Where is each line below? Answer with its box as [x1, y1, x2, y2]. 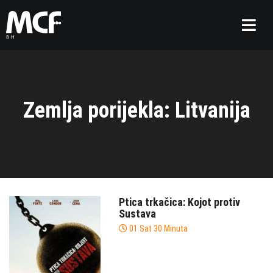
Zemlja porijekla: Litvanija [23, 97, 250, 123]
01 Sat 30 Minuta [129, 224, 188, 233]
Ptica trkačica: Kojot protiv [119, 196, 240, 208]
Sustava [119, 207, 156, 220]
